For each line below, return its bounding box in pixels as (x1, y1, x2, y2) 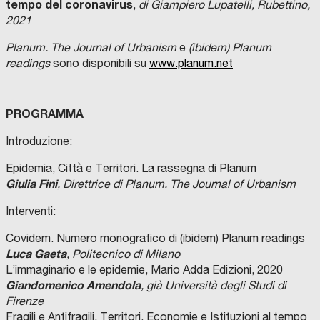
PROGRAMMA (6, 106, 84, 121)
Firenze (6, 294, 44, 308)
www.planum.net (149, 56, 233, 70)
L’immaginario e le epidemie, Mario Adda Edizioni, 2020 (6, 263, 283, 276)
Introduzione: (6, 134, 72, 148)
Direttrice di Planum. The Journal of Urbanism (63, 177, 296, 191)
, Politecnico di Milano (66, 247, 180, 261)
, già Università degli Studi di (141, 279, 286, 292)
